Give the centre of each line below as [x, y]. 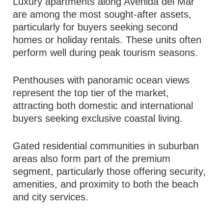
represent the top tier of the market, [91, 93]
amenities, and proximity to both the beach [106, 184]
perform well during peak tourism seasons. [106, 53]
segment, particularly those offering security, [110, 171]
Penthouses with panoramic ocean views [101, 80]
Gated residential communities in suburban [106, 146]
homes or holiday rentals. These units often [107, 40]
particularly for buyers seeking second [96, 27]
